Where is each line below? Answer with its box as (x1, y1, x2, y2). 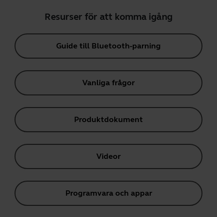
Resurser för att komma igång (45, 11, 172, 22)
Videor (96, 152, 121, 161)
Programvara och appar (65, 188, 152, 198)
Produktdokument (74, 115, 143, 124)
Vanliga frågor (82, 78, 135, 87)
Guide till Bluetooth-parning (56, 41, 161, 50)
